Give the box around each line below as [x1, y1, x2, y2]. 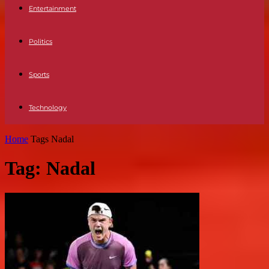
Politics [29, 37, 52, 46]
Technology [29, 103, 67, 112]
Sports [29, 70, 49, 79]
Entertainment [29, 4, 76, 13]
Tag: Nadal [5, 157, 95, 180]
